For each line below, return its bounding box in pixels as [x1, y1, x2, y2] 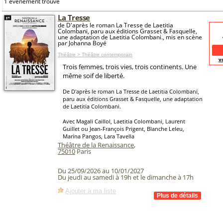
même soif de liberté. [63, 71, 124, 80]
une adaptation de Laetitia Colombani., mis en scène [58, 33, 202, 41]
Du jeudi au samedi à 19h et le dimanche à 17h [58, 173, 194, 182]
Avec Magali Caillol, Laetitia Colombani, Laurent [63, 117, 185, 125]
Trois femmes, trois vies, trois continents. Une [63, 62, 197, 71]
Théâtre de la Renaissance [58, 140, 134, 149]
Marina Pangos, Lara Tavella [63, 132, 134, 140]
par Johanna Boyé [58, 39, 107, 47]
